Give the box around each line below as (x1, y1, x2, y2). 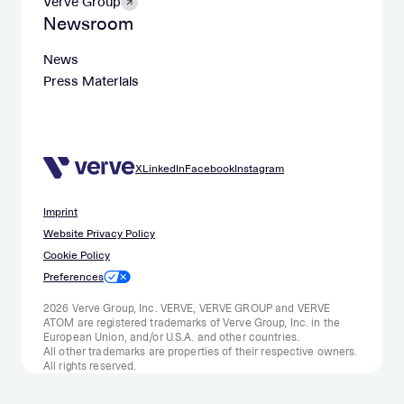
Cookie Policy (43, 248, 110, 262)
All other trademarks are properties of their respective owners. (43, 344, 358, 359)
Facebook (185, 161, 234, 176)
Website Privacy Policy (43, 226, 155, 241)
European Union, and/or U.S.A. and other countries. (43, 330, 299, 344)
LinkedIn (142, 161, 185, 176)
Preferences (43, 270, 104, 284)
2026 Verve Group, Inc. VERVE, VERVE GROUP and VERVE (43, 301, 331, 316)
